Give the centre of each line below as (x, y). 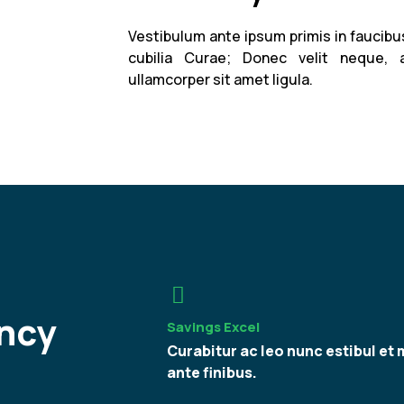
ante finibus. (211, 372)
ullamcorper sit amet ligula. (220, 80)
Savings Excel (213, 326)
